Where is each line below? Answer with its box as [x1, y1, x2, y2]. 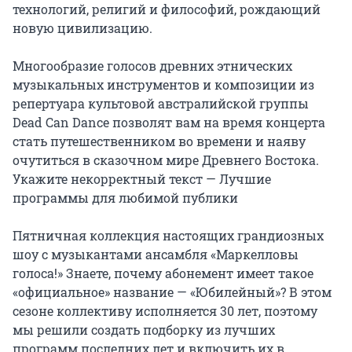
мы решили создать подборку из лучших [13, 321, 275, 338]
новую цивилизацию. [13, 19, 152, 36]
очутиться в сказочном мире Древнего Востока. [13, 151, 319, 168]
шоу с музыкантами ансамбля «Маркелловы [13, 245, 299, 262]
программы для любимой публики [13, 189, 238, 206]
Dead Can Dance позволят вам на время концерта [13, 113, 325, 130]
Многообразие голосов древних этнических [13, 57, 292, 74]
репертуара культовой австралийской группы [13, 94, 309, 112]
